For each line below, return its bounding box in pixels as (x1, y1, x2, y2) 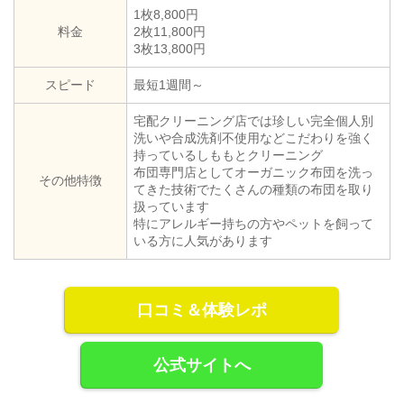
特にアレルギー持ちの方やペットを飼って (133, 216, 373, 231)
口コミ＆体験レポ (137, 300, 267, 319)
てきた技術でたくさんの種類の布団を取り (133, 181, 373, 197)
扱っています (133, 198, 209, 214)
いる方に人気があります (133, 233, 272, 248)
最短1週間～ (133, 77, 204, 92)
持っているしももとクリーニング (133, 147, 323, 162)
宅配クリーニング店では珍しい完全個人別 (133, 113, 373, 128)
